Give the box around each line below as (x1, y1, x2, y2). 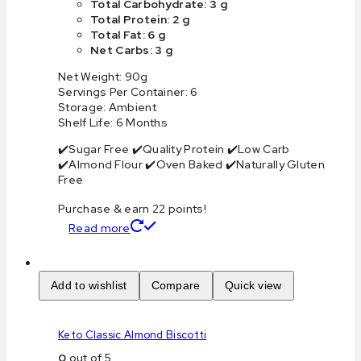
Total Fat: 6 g (90, 27, 166, 43)
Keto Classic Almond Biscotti (58, 328, 207, 342)
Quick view (224, 279, 282, 293)
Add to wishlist (51, 279, 127, 293)
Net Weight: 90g (58, 69, 148, 85)
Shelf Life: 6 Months (58, 115, 168, 131)
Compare (151, 279, 201, 293)
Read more (68, 221, 131, 236)
